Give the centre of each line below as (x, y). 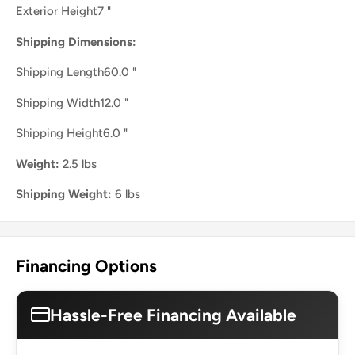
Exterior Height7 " (63, 11)
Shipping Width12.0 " (72, 103)
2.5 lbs (78, 164)
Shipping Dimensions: (76, 42)
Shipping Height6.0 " (72, 134)
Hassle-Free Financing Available (173, 315)
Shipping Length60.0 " (76, 73)
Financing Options (86, 266)
